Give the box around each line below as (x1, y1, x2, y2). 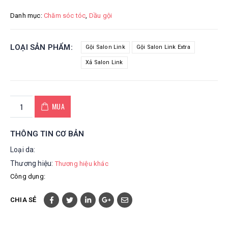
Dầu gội (89, 12, 112, 19)
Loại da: (10, 145, 36, 154)
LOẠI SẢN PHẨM (10, 42, 71, 52)
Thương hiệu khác (54, 159, 108, 167)
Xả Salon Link (85, 59, 123, 66)
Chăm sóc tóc (44, 12, 86, 19)
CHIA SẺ (10, 195, 37, 204)
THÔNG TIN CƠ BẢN (10, 129, 84, 138)
